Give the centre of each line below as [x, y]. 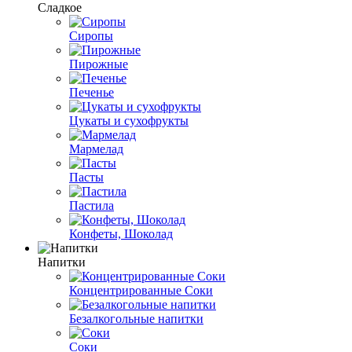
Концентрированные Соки [141, 290]
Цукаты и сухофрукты [129, 120]
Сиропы [91, 35]
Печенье [92, 92]
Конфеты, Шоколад [121, 233]
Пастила [92, 205]
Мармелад [96, 148]
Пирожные [99, 64]
